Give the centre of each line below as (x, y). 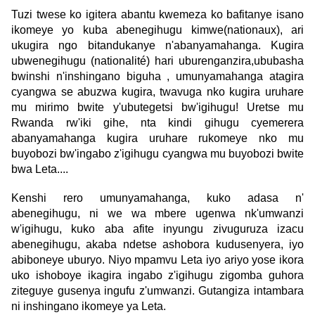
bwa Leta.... (40, 169)
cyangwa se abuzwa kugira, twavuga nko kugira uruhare (157, 92)
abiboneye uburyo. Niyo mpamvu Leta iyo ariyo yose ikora (157, 260)
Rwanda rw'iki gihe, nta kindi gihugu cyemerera (157, 123)
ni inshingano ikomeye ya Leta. (89, 307)
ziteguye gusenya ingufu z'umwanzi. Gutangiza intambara (157, 291)
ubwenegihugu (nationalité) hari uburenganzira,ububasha (157, 61)
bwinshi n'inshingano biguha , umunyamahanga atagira (157, 77)
